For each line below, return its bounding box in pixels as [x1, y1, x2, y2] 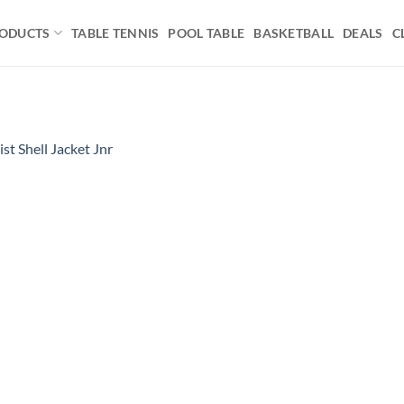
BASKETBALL [253, 24, 335, 41]
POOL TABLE [168, 24, 245, 41]
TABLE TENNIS [70, 24, 160, 41]
